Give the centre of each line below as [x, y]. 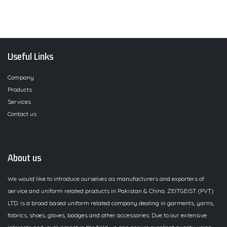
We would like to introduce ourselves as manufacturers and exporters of [106, 179]
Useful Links [30, 57]
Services [19, 102]
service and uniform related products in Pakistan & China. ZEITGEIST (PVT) [111, 191]
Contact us [22, 114]
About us [24, 158]
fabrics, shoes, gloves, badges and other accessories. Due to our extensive [107, 215]
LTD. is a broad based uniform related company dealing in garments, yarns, [111, 203]
